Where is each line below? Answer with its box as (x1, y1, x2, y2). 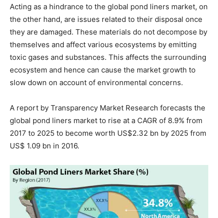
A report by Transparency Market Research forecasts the (10, 103, 205, 112)
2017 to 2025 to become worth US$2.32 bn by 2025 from (10, 128, 206, 138)
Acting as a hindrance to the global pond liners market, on (10, 1, 208, 11)
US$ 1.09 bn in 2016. (10, 141, 79, 150)
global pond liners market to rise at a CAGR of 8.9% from (10, 115, 202, 125)
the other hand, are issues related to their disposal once (10, 14, 202, 24)
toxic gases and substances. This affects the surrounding (10, 52, 206, 62)
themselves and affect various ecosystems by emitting (10, 39, 197, 49)
